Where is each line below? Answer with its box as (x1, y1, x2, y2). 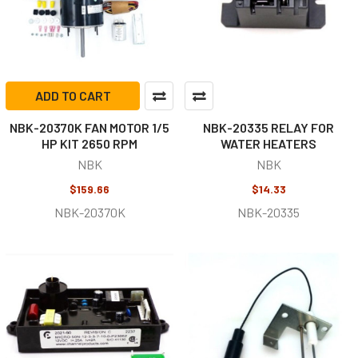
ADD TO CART (34, 88, 111, 103)
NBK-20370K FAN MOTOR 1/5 (10, 120, 169, 135)
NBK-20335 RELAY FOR (203, 120, 334, 135)
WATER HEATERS (221, 136, 316, 151)
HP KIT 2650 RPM (42, 136, 137, 151)
